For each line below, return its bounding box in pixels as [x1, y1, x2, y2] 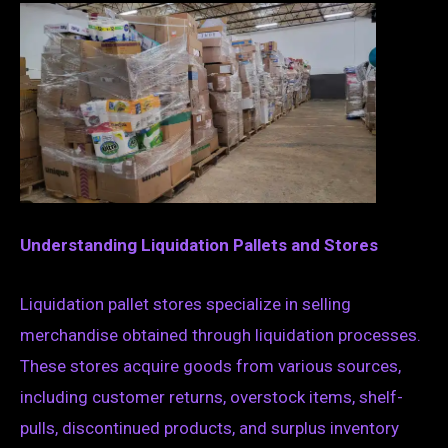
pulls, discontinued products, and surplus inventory [20, 417, 399, 438]
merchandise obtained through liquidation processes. [20, 324, 421, 345]
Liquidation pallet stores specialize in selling [20, 293, 351, 314]
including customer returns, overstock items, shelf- [20, 386, 403, 407]
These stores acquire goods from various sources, [20, 355, 401, 376]
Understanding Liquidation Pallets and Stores [20, 235, 378, 256]
